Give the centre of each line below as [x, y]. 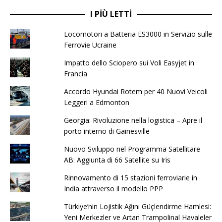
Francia [75, 73]
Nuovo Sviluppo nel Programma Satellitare [132, 149]
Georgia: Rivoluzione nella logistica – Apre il [133, 120]
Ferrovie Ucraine [90, 45]
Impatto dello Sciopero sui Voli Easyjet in [129, 62]
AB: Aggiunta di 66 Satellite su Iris [117, 160]
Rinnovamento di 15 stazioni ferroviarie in [130, 177]
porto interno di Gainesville [107, 131]
